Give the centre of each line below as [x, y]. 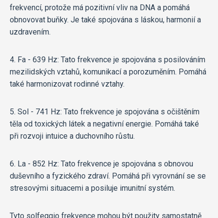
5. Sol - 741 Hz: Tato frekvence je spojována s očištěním [105, 112]
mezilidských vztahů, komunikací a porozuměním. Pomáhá [108, 72]
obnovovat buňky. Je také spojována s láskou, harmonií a [105, 20]
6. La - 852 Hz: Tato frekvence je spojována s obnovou [101, 164]
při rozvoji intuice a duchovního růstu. [72, 136]
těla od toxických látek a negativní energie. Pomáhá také [104, 124]
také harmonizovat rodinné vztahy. [67, 84]
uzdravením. [30, 32]
